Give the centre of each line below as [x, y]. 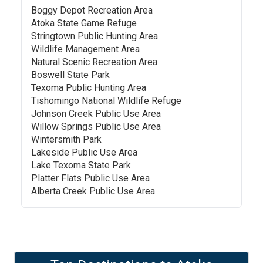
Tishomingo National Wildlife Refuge [106, 101]
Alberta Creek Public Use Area [93, 191]
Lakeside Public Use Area [84, 152]
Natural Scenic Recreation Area [94, 62]
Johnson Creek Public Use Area [96, 114]
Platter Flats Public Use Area [90, 178]
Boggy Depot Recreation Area [92, 10]
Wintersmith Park [66, 139]
